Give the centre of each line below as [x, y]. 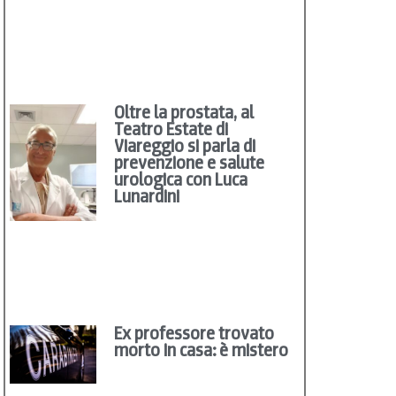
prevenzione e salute [190, 163]
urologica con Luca [181, 180]
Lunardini [147, 197]
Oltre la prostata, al [184, 113]
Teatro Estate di [171, 129]
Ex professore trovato [194, 333]
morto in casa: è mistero [202, 350]
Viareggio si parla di [185, 146]
